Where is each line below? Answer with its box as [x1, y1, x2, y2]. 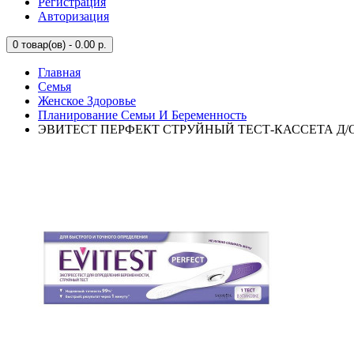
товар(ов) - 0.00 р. [18, 39, 107, 51]
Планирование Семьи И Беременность [38, 108, 247, 122]
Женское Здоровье [38, 94, 136, 107]
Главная [38, 66, 81, 79]
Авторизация [38, 9, 109, 23]
